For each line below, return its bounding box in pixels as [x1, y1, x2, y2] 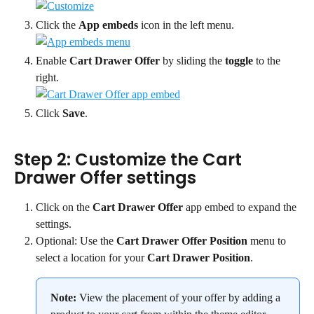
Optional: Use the [36, 235, 116, 247]
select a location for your [36, 252, 147, 264]
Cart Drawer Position [147, 252, 250, 264]
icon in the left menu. [138, 18, 234, 31]
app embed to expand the [183, 201, 299, 214]
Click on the [36, 201, 93, 214]
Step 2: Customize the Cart [14, 148, 246, 172]
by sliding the [160, 55, 225, 67]
